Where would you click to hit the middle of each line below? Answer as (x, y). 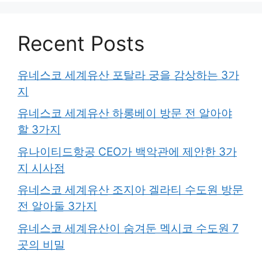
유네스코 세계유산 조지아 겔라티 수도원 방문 (130, 190)
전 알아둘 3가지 (57, 206)
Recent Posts (81, 43)
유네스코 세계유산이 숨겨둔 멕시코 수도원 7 (128, 228)
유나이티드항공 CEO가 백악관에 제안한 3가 (127, 151)
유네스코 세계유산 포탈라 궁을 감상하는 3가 (128, 75)
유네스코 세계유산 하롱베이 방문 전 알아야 (125, 113)
